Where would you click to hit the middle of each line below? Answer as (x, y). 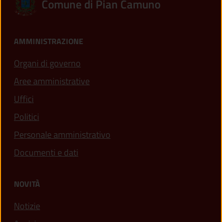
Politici (27, 116)
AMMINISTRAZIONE (49, 41)
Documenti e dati (46, 152)
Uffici (24, 99)
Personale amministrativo (62, 134)
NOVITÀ (27, 184)
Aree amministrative (52, 81)
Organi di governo (47, 63)
